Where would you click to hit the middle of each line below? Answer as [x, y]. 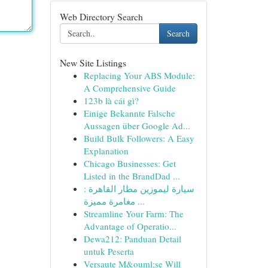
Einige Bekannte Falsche [129, 113]
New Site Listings [93, 63]
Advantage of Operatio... [130, 226]
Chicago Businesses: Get [130, 163]
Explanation [106, 151]
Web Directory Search [101, 16]
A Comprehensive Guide [130, 88]
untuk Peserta [109, 251]
